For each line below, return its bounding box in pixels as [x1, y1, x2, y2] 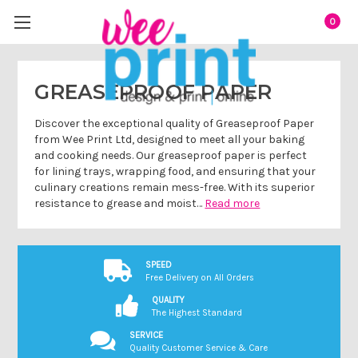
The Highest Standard [152, 307, 242, 318]
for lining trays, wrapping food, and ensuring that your [34, 164, 316, 178]
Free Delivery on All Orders [145, 272, 254, 283]
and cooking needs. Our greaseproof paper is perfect [34, 148, 308, 162]
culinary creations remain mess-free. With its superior [34, 180, 316, 194]
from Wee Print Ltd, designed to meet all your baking [34, 132, 305, 146]
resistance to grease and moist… [34, 196, 205, 210]
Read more [205, 196, 261, 210]
